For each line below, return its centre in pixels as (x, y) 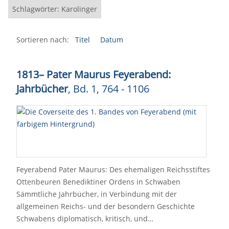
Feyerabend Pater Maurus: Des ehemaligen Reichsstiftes (113, 169)
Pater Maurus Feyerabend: (107, 74)
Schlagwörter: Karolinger (55, 9)
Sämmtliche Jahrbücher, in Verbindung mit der (97, 194)
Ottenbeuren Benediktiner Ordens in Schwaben (98, 182)
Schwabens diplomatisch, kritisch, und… (85, 219)
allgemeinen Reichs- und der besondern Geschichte (106, 206)
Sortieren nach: (43, 40)
